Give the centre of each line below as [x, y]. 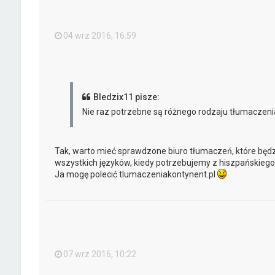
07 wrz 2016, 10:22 [99, 254]
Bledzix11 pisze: [126, 97]
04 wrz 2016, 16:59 [99, 35]
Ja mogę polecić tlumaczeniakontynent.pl [136, 175]
